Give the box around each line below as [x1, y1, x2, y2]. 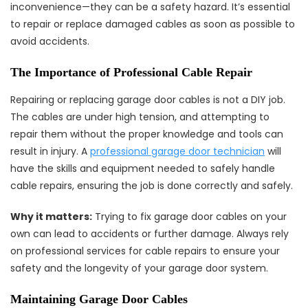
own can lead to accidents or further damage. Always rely [10, 227, 289, 241]
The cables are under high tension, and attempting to [10, 110, 269, 124]
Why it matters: [10, 210, 92, 223]
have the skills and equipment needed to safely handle [10, 162, 275, 175]
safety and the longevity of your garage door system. [10, 261, 268, 275]
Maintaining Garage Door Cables [10, 292, 188, 306]
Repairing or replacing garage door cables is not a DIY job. [10, 93, 285, 107]
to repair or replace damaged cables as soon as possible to [10, 17, 295, 31]
